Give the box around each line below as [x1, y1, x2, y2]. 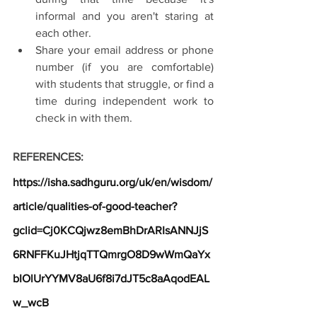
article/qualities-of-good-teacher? [13, 200, 177, 212]
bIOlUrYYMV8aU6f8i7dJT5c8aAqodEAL [13, 272, 209, 284]
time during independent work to [35, 95, 214, 107]
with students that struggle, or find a [35, 78, 214, 90]
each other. [35, 27, 91, 39]
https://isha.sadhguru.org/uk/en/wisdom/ [13, 176, 212, 188]
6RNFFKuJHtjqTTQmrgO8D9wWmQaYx [13, 248, 210, 260]
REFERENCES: [13, 151, 83, 163]
